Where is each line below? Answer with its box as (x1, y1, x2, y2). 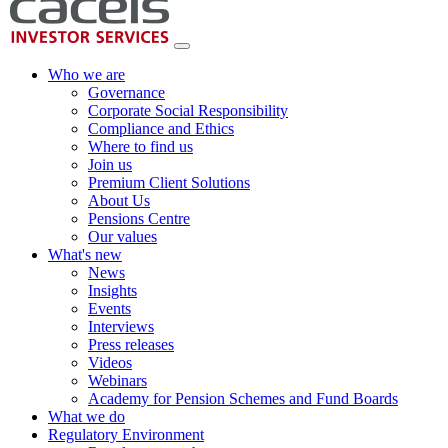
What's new (48, 246, 122, 264)
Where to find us (88, 138, 193, 156)
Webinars (88, 372, 147, 390)
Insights (88, 282, 137, 300)
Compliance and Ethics (88, 120, 234, 138)
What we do (48, 408, 125, 426)
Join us (88, 156, 132, 174)
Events (88, 300, 131, 318)
